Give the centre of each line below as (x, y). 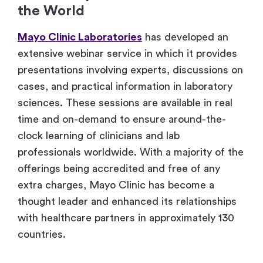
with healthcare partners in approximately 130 (126, 218)
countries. (42, 235)
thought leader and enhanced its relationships (127, 202)
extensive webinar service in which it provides (127, 54)
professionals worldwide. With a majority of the (131, 152)
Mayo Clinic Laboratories (80, 37)
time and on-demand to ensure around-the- (122, 119)
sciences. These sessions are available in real (125, 103)
